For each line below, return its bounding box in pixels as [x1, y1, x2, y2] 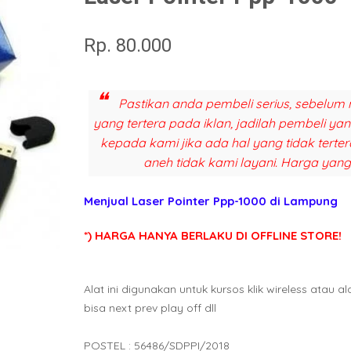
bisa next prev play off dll [84, 300, 216, 315]
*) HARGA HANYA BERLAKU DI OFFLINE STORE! [84, 227, 342, 243]
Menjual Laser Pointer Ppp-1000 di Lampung [84, 193, 338, 208]
